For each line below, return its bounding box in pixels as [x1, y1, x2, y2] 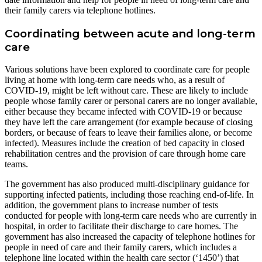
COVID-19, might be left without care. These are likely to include [5, 85, 248, 96]
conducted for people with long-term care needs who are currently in [5, 211, 257, 221]
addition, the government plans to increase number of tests [5, 200, 218, 211]
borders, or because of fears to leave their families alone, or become [5, 127, 252, 138]
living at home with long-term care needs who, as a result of [5, 75, 225, 85]
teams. [5, 159, 28, 170]
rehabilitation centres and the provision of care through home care [5, 149, 246, 159]
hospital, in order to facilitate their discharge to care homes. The [5, 221, 238, 232]
